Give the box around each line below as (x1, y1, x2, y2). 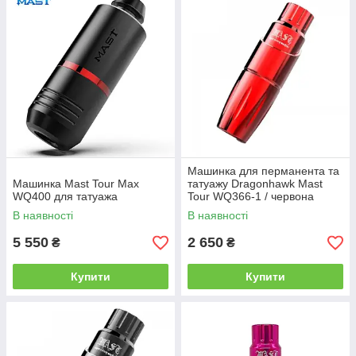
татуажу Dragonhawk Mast (188, 177, 323, 190)
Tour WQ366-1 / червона (188, 190, 314, 203)
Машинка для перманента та (188, 164, 339, 177)
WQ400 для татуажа (13, 190, 118, 203)
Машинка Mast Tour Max (13, 177, 139, 190)
